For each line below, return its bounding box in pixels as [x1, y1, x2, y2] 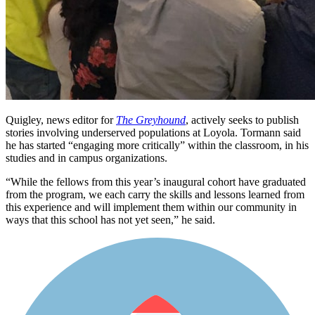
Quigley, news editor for [6, 114, 116, 127]
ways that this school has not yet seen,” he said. [6, 214, 215, 226]
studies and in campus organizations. [6, 152, 167, 165]
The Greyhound [116, 114, 186, 127]
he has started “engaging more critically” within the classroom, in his [6, 139, 309, 152]
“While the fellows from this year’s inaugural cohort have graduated [6, 176, 306, 188]
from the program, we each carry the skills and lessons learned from [6, 188, 304, 201]
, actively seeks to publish [186, 114, 299, 127]
